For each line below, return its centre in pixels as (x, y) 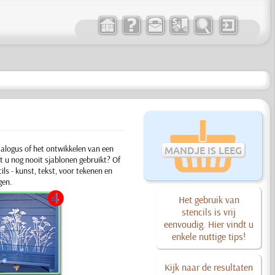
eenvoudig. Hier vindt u (209, 224)
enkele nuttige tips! (209, 236)
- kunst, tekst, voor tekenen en (61, 171)
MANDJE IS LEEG (203, 150)
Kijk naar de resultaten (209, 267)
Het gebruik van (209, 199)
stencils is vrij (209, 212)
